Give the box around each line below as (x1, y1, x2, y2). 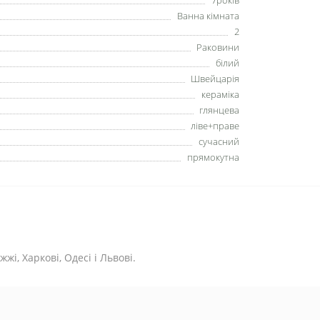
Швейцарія (191, 72, 239, 85)
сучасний (199, 135, 239, 148)
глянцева (199, 104, 239, 116)
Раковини (196, 41, 239, 54)
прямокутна (187, 151, 239, 164)
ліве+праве (191, 119, 239, 132)
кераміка (201, 88, 239, 101)
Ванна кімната (177, 9, 239, 22)
